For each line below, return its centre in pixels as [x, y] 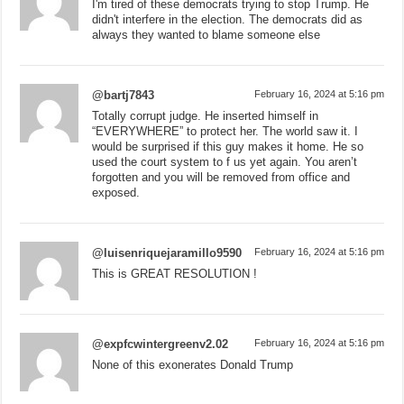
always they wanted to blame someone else [207, 34]
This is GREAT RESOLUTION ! [175, 273]
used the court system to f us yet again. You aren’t [225, 161]
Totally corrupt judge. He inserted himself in [206, 115]
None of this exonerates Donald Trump [193, 364]
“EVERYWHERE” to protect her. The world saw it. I [225, 131]
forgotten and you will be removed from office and [221, 177]
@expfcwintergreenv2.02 [161, 344]
